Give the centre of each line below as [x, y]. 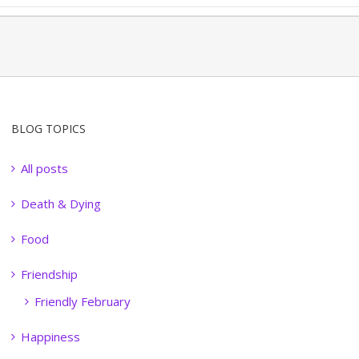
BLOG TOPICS [48, 129]
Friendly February [82, 301]
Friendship [49, 274]
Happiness [50, 337]
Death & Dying [61, 204]
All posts [44, 168]
